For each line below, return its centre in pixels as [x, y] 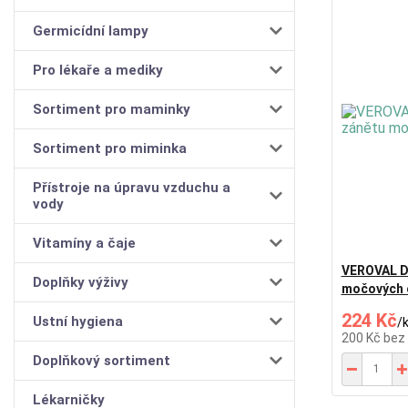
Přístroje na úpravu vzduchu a [132, 187]
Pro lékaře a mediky [98, 70]
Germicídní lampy [91, 31]
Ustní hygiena [78, 321]
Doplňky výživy [81, 282]
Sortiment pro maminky [112, 109]
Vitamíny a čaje [84, 243]
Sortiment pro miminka [110, 148]
